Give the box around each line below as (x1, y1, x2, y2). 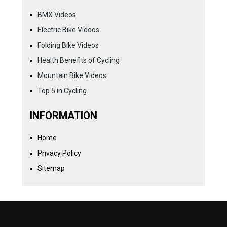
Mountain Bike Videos (37, 71, 106, 80)
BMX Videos (37, 10, 76, 19)
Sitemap (37, 164, 65, 172)
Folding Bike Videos (37, 41, 99, 49)
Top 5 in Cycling (37, 86, 87, 95)
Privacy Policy (37, 148, 81, 157)
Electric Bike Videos (37, 25, 99, 34)
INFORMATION (29, 109, 97, 122)
